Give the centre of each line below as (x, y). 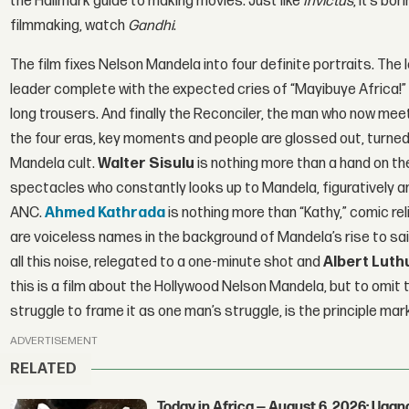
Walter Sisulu (147, 163)
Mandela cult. (54, 163)
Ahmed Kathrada (105, 213)
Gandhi (151, 26)
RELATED (44, 370)
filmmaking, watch (69, 26)
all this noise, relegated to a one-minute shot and (167, 262)
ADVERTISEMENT (54, 341)
